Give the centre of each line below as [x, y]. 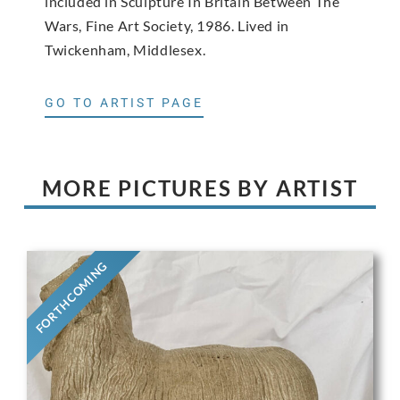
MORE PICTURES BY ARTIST [200, 188]
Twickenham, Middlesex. [125, 49]
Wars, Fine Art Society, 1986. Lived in [167, 25]
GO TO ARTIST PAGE [124, 103]
